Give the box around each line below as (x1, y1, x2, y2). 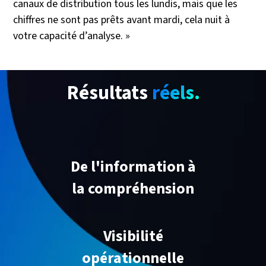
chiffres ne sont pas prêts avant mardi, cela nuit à (13, 12, 230, 28)
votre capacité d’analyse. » (13, 28, 131, 44)
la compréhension (72, 178, 194, 200)
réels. (151, 79, 200, 107)
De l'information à (70, 156, 196, 178)
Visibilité (103, 225, 163, 248)
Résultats (66, 79, 152, 107)
